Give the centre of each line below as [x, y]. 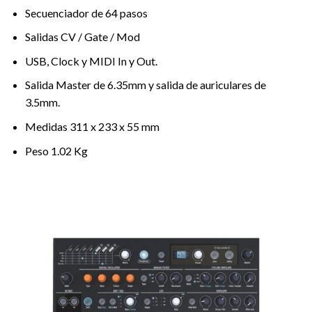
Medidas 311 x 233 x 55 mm [92, 127]
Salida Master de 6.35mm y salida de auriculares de [145, 85]
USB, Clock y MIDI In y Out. [91, 61]
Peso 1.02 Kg [56, 150]
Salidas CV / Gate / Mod [82, 37]
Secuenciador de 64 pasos [86, 13]
